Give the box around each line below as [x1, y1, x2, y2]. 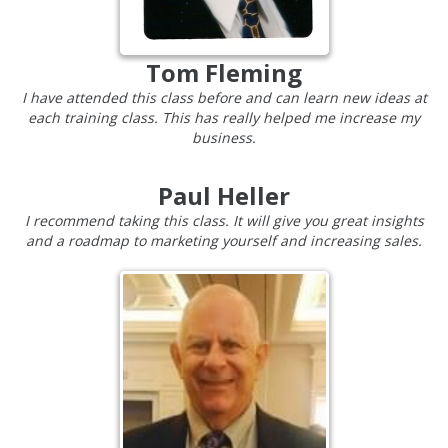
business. [192, 127, 256, 147]
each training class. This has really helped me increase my [28, 107, 420, 127]
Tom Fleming [146, 55, 302, 89]
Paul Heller [158, 178, 290, 212]
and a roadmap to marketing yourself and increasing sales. [26, 230, 422, 250]
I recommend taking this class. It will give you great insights [24, 210, 424, 230]
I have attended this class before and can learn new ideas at [21, 87, 427, 107]
